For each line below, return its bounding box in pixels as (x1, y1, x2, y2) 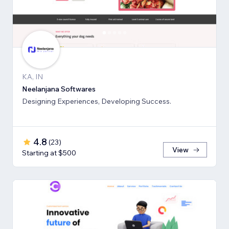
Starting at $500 (22, 148, 76, 157)
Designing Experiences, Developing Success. (22, 96, 171, 106)
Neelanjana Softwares (22, 84, 96, 94)
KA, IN (22, 72, 43, 81)
